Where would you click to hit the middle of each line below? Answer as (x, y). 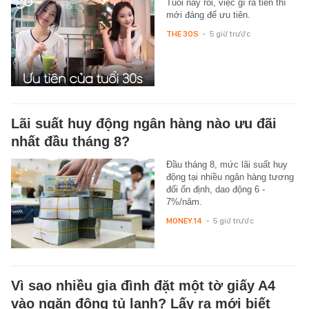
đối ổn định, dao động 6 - (215, 189)
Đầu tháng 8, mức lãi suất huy (227, 164)
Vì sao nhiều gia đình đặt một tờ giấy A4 (143, 285)
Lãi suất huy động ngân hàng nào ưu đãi (144, 123)
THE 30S (182, 33)
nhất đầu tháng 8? (70, 141)
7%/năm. (184, 201)
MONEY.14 (184, 220)
